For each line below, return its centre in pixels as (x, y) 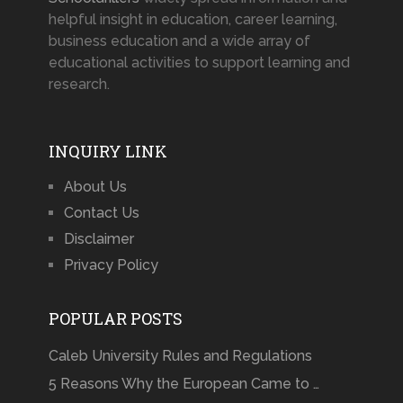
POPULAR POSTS (115, 319)
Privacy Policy (111, 265)
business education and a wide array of (179, 41)
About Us (95, 187)
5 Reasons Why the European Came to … (184, 384)
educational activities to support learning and (199, 63)
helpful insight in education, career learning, (193, 20)
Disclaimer (99, 239)
